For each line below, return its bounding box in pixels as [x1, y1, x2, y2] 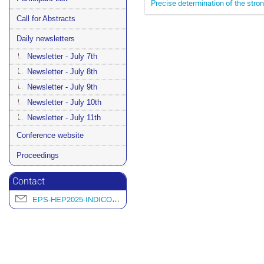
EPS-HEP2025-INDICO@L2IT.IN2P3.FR [32, 194, 112, 204]
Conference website [16, 130, 84, 140]
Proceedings [16, 150, 59, 160]
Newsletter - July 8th [27, 67, 97, 76]
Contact [12, 176, 45, 187]
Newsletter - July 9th [27, 82, 97, 91]
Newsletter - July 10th [27, 97, 101, 107]
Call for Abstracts [16, 14, 75, 23]
